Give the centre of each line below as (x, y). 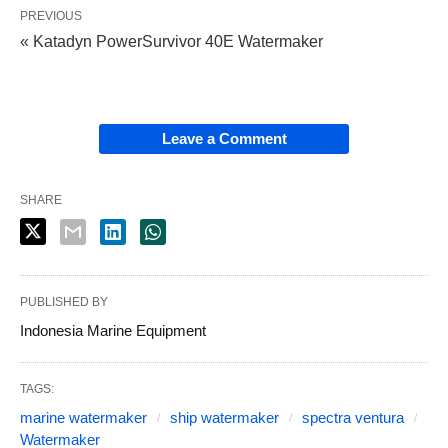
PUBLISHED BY (64, 301)
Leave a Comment (224, 138)
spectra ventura (353, 417)
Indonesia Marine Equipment (113, 330)
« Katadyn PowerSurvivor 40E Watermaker (171, 41)
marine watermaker (83, 417)
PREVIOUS (51, 15)
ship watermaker (224, 417)
